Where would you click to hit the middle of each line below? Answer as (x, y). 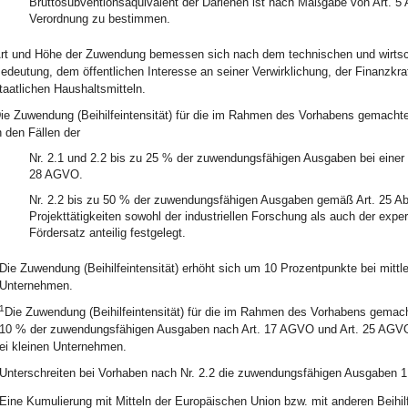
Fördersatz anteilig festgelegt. (107, 233)
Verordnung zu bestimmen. (99, 19)
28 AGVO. (56, 174)
